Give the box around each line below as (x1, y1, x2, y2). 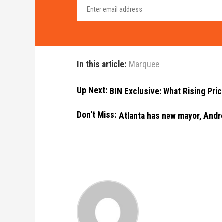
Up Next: (76, 85, 107, 95)
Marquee (128, 59, 159, 69)
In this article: (76, 59, 126, 69)
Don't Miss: (76, 110, 116, 120)
